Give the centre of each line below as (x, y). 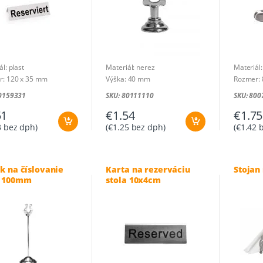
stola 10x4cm (133, 180)
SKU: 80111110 (130, 95)
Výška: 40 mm (128, 79)
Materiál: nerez (130, 67)
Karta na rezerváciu (148, 169)
